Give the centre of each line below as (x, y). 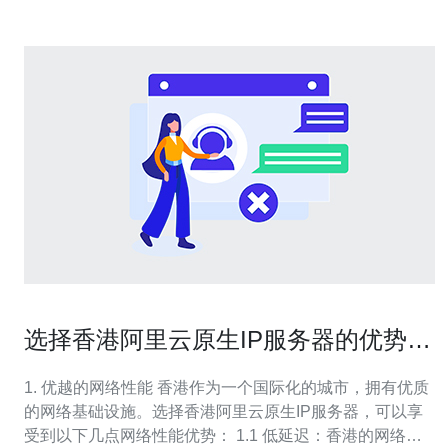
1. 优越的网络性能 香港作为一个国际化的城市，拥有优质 (90, 387)
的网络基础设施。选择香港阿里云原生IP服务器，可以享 (223, 411)
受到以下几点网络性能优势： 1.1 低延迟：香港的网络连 (130, 435)
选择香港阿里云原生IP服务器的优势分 (227, 339)
